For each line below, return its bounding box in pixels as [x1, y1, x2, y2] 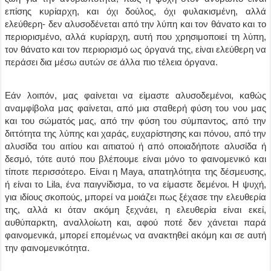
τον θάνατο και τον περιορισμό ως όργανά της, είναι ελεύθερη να [5, 44, 266, 54]
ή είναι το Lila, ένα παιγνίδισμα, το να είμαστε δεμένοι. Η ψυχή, [5, 179, 266, 189]
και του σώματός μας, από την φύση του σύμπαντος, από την [5, 116, 266, 126]
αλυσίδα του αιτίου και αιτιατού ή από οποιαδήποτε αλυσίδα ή [5, 141, 266, 151]
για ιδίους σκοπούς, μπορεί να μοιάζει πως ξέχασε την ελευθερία [5, 192, 266, 202]
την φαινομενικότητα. [5, 243, 90, 253]
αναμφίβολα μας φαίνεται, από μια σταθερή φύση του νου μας [5, 103, 266, 113]
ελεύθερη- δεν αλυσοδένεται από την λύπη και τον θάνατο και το [5, 19, 266, 29]
